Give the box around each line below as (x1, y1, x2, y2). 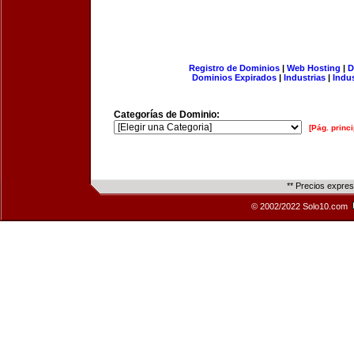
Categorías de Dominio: (114, 109, 220, 120)
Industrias (284, 73, 326, 82)
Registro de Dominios (188, 63, 280, 73)
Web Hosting (286, 63, 341, 73)
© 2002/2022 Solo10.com (251, 201, 350, 211)
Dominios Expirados (192, 73, 277, 82)
